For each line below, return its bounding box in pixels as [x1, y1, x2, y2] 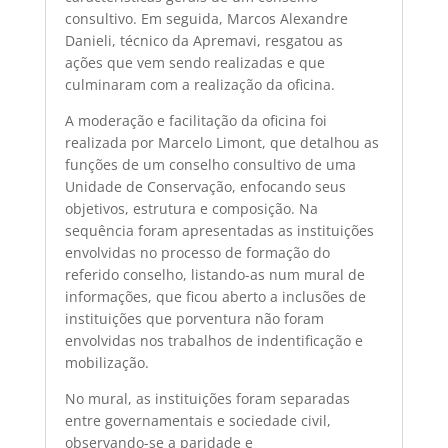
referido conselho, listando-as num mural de [64, 265, 365, 284]
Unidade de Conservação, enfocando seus [64, 177, 346, 196]
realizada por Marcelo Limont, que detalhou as [64, 133, 379, 152]
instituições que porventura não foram [64, 309, 324, 328]
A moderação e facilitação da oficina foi [64, 111, 327, 130]
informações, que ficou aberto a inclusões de [64, 287, 366, 306]
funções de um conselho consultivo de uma [64, 155, 356, 174]
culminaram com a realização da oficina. [64, 75, 335, 94]
